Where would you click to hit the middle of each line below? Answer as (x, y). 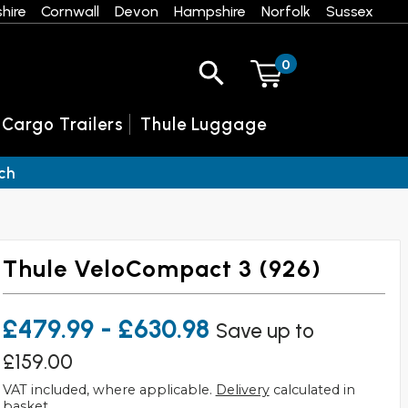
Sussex (349, 11)
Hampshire (210, 11)
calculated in (312, 390)
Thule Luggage (204, 124)
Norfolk (286, 11)
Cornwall (71, 11)
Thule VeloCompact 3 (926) (162, 269)
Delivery (242, 390)
